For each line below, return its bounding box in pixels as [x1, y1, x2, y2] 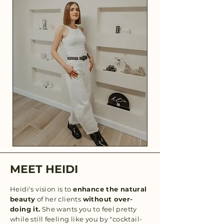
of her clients [35, 195, 83, 203]
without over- [82, 195, 133, 203]
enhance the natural [73, 185, 147, 193]
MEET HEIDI [10, 162, 78, 176]
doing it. [10, 205, 40, 213]
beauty [10, 195, 35, 203]
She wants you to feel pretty [40, 205, 137, 213]
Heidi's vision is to [10, 185, 73, 193]
